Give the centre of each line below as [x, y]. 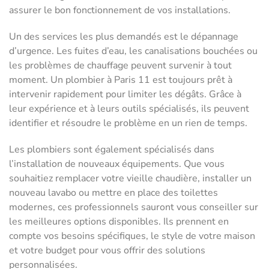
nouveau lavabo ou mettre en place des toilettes [113, 193]
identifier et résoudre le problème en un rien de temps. [128, 123]
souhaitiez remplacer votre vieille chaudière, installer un [130, 179]
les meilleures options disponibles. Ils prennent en [119, 222]
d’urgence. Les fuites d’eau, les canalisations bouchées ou [133, 51]
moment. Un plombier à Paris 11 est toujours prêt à [121, 80]
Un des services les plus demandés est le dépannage [124, 37]
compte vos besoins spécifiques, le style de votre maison [132, 236]
